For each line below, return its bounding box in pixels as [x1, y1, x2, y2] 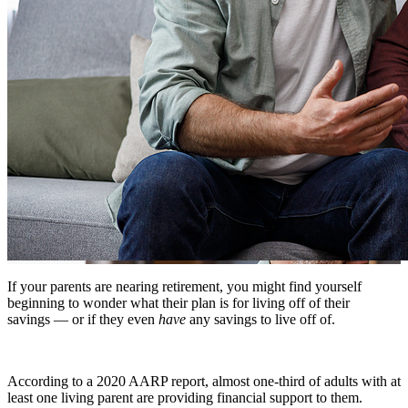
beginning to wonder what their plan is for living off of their [7, 294, 350, 311]
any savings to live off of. [186, 311, 335, 327]
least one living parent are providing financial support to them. [7, 389, 362, 405]
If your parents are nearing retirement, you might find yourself [7, 278, 362, 294]
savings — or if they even [7, 311, 158, 327]
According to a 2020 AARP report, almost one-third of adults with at [7, 372, 401, 389]
